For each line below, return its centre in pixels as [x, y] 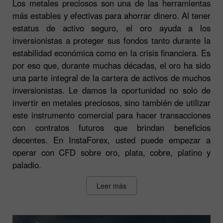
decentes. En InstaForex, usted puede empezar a [111, 140]
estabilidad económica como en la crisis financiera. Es [111, 53]
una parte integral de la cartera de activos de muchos [111, 77]
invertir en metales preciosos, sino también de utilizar [111, 102]
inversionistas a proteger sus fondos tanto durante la [111, 40]
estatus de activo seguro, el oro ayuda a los [111, 28]
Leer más [111, 185]
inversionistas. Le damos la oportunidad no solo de [111, 90]
